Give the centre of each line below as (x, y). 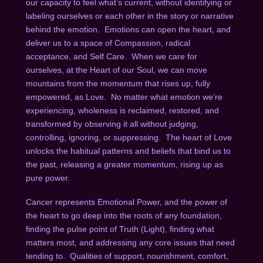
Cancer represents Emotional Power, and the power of (126, 202)
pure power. (50, 178)
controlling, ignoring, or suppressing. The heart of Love (129, 137)
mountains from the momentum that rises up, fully (118, 83)
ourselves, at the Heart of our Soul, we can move (116, 70)
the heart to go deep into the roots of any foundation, (124, 216)
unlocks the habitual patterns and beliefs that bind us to (128, 151)
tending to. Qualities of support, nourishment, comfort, (127, 256)
